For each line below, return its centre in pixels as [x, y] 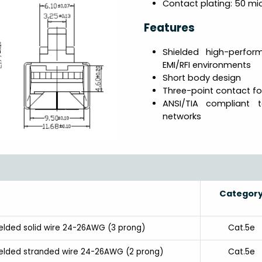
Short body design [201, 77]
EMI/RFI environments [206, 65]
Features [169, 27]
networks [182, 116]
